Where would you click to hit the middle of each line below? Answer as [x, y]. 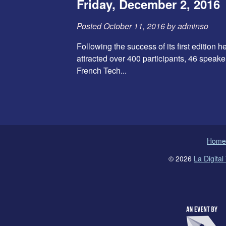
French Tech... [102, 70]
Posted [90, 26]
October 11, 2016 [134, 26]
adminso [193, 26]
